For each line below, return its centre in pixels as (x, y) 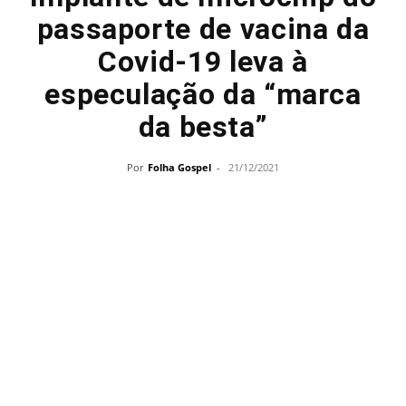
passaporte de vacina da (203, 29)
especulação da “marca (203, 94)
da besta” (203, 127)
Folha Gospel (179, 167)
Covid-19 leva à (203, 62)
